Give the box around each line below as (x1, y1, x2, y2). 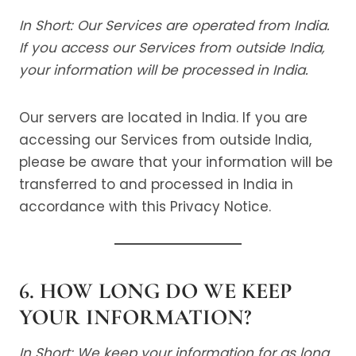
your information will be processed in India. (19, 60, 308, 79)
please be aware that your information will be (19, 153, 333, 172)
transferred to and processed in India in (19, 175, 293, 194)
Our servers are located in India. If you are (19, 108, 308, 127)
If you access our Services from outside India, (19, 38, 324, 57)
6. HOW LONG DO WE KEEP (19, 277, 292, 304)
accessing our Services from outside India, (19, 130, 311, 149)
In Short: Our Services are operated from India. (19, 16, 330, 35)
